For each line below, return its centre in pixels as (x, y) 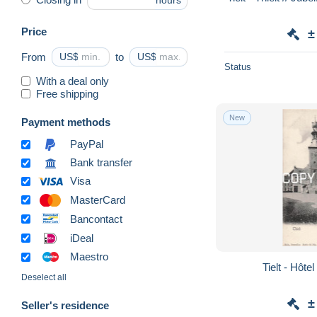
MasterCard (98, 200)
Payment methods (66, 122)
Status (238, 67)
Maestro (89, 257)
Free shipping (67, 93)
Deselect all (44, 278)
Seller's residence (65, 306)
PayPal (87, 144)
